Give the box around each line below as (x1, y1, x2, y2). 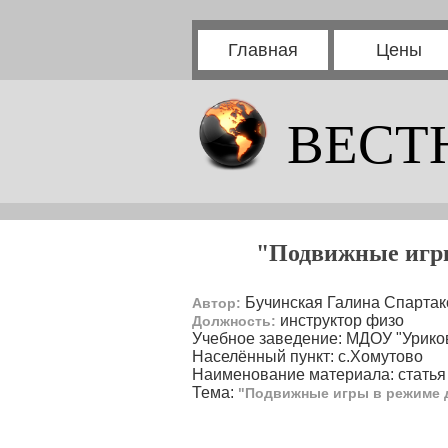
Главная (228, 40, 298, 60)
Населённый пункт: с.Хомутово (192, 348, 423, 365)
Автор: (192, 295, 241, 311)
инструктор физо (276, 312, 404, 329)
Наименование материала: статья (192, 366, 446, 383)
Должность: (192, 313, 276, 329)
